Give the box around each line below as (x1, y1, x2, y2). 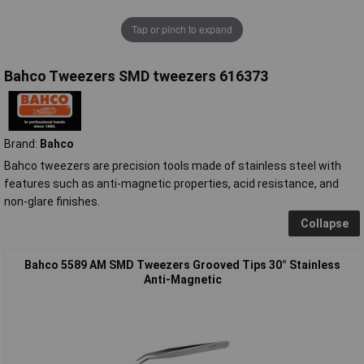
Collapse (300, 216, 349, 230)
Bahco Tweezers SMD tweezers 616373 (4, 67, 268, 84)
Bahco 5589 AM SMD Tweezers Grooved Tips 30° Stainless (24, 258, 340, 271)
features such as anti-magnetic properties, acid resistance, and (4, 176, 339, 190)
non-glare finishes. (4, 194, 100, 208)
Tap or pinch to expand (132, 22, 232, 37)
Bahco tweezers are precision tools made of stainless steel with (4, 158, 341, 172)
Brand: (4, 136, 40, 150)
